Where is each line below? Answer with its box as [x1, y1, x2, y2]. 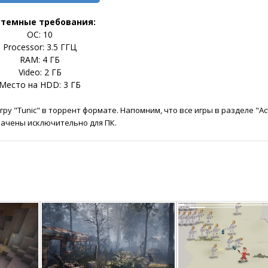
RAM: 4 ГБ [20, 53, 60, 65]
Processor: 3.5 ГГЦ [3, 41, 77, 53]
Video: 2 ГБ [18, 66, 62, 78]
